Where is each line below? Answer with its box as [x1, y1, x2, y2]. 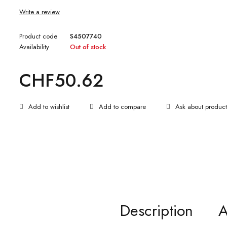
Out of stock [70, 42, 106, 52]
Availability [19, 42, 49, 52]
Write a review [19, 7, 60, 17]
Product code [19, 31, 57, 41]
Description [120, 200, 193, 221]
